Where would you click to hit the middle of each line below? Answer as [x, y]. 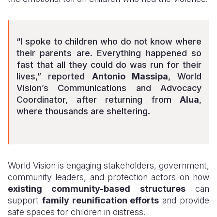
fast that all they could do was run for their [109, 65]
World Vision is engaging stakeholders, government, [108, 165]
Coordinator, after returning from [98, 100]
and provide [184, 200]
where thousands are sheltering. [83, 111]
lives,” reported [54, 76]
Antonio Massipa [130, 76]
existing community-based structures [97, 189]
